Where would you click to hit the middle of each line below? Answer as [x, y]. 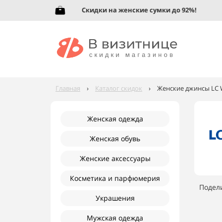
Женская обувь [115, 139]
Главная [68, 88]
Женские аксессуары [115, 158]
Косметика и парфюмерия [115, 178]
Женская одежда [115, 119]
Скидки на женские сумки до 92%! [128, 10]
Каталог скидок [119, 88]
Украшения [115, 198]
